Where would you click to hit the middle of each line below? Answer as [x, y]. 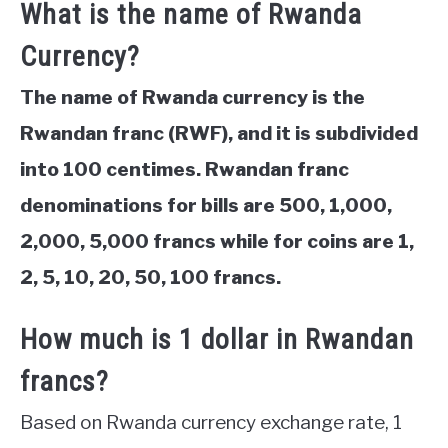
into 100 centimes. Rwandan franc [184, 170]
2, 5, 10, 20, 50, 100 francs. [150, 278]
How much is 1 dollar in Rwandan [217, 340]
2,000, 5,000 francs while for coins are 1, [217, 242]
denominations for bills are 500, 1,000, [206, 206]
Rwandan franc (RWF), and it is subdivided [219, 134]
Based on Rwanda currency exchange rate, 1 [211, 423]
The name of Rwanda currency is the [192, 98]
